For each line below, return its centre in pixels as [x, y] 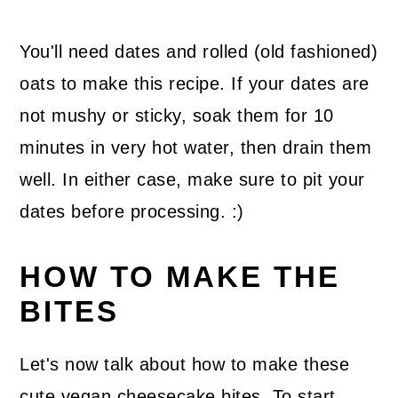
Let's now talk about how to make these [185, 365]
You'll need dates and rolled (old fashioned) [199, 52]
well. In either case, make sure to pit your [192, 180]
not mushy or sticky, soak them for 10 [177, 116]
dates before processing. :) [132, 212]
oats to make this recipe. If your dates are [195, 84]
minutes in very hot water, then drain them [196, 148]
